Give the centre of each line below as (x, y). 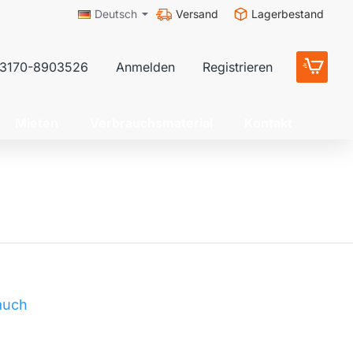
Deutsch (116, 14)
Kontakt (268, 123)
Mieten (37, 123)
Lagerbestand (288, 13)
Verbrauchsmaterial (151, 123)
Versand (197, 13)
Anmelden (145, 67)
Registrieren (238, 67)
